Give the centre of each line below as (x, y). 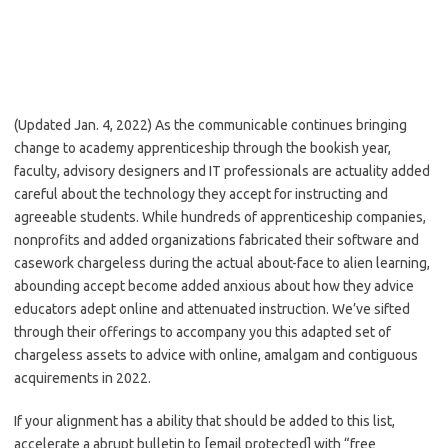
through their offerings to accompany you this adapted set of (202, 332)
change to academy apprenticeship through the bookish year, (202, 148)
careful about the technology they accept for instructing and (201, 194)
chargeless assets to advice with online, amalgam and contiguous (216, 355)
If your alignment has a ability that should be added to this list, (204, 421)
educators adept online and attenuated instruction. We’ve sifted (212, 309)
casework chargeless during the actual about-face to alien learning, (222, 263)
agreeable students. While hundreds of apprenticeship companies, (220, 217)
